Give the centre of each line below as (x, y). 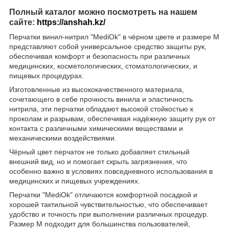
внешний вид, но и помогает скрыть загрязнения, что (98, 161)
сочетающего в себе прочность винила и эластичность (101, 99)
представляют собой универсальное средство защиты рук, (108, 46)
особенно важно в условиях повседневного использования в (111, 171)
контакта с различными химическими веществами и (96, 128)
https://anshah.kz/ (71, 22)
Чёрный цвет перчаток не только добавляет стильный (99, 152)
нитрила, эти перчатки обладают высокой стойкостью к (101, 109)
